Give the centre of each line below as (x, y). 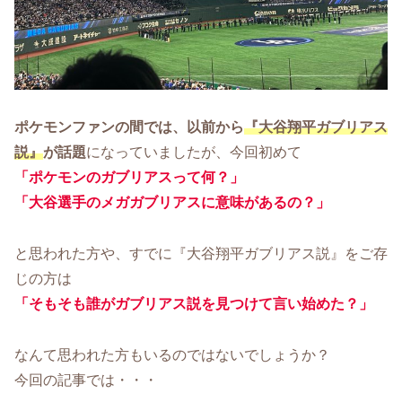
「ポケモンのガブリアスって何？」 (129, 178)
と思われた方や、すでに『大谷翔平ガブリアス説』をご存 (201, 254)
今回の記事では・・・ (86, 380)
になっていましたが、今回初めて (194, 153)
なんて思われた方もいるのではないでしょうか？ (172, 355)
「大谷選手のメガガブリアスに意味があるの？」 (172, 203)
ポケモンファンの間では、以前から (129, 127)
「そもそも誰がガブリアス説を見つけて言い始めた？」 (194, 304)
